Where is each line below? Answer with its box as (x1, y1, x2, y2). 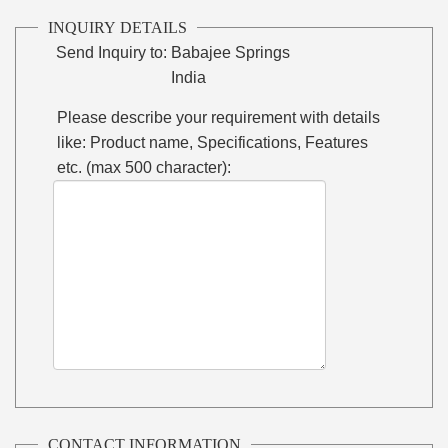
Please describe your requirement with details (57, 108, 381, 126)
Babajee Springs (171, 43, 291, 61)
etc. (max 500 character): (57, 158, 232, 176)
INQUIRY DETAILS (48, 18, 188, 36)
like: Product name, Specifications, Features (57, 133, 369, 151)
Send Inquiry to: (56, 43, 168, 61)
